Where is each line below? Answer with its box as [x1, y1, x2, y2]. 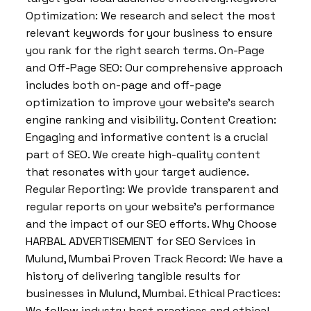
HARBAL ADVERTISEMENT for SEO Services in [26, 234, 255, 249]
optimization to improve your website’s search [26, 95, 274, 110]
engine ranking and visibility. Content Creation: [26, 112, 276, 127]
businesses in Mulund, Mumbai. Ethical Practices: [26, 286, 280, 301]
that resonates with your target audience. [26, 165, 249, 179]
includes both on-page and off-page [26, 78, 221, 92]
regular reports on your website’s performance [26, 199, 275, 214]
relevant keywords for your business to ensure [26, 26, 273, 40]
